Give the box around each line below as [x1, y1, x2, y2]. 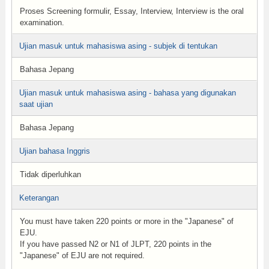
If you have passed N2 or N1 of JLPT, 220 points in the [19, 240, 211, 249]
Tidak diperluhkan [19, 170, 81, 179]
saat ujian [19, 100, 53, 109]
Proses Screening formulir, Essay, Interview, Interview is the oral [19, 7, 244, 16]
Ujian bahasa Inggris [19, 147, 90, 156]
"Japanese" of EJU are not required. [19, 251, 145, 260]
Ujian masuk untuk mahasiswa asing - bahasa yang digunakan [19, 88, 236, 97]
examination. [19, 18, 64, 27]
